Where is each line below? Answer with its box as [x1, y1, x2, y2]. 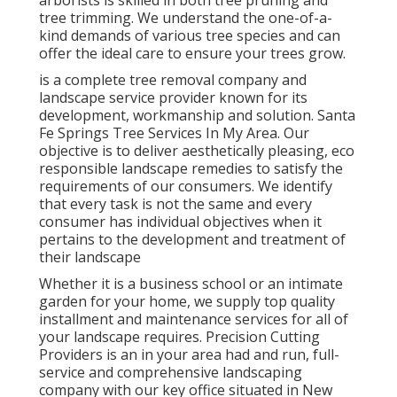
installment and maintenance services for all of [39, 309, 348, 330]
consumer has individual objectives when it [39, 212, 322, 232]
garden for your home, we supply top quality [39, 292, 335, 312]
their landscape [39, 247, 141, 268]
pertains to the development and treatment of [39, 230, 346, 250]
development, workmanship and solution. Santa [39, 105, 355, 126]
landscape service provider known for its [39, 88, 307, 108]
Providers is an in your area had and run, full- [39, 345, 339, 365]
